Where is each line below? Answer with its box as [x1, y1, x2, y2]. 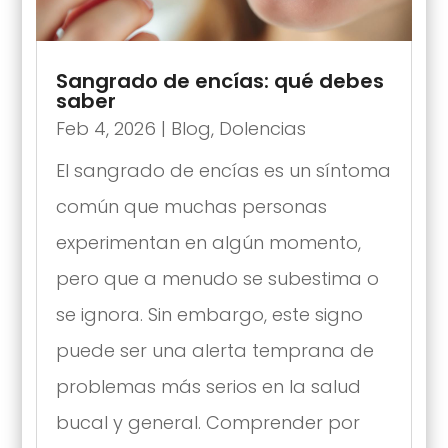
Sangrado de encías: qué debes [55, 66, 384, 95]
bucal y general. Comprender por [55, 409, 360, 435]
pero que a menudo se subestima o [55, 265, 379, 291]
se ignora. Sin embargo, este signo [55, 301, 363, 327]
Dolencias [218, 115, 306, 141]
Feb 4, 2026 [55, 115, 156, 141]
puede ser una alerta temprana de [55, 337, 374, 363]
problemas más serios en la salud [55, 373, 361, 399]
